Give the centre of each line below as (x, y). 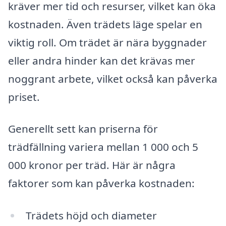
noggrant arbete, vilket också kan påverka (113, 78)
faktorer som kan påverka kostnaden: (101, 183)
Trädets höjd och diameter (91, 216)
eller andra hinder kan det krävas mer (102, 60)
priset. (24, 97)
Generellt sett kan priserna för (83, 129)
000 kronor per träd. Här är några (92, 165)
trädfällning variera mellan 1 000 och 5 (103, 147)
